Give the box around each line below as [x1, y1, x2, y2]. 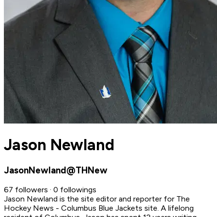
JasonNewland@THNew [4, 164, 108, 176]
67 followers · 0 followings [4, 185, 96, 194]
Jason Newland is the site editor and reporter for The [4, 194, 190, 203]
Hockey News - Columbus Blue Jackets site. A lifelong [4, 203, 194, 213]
